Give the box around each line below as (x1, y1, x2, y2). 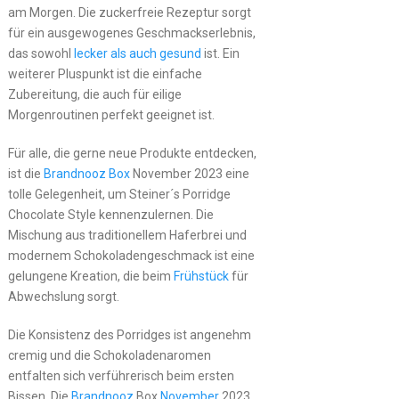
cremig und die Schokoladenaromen (7, 347, 211, 362)
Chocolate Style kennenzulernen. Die (7, 207, 214, 222)
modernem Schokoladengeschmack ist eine (7, 248, 255, 263)
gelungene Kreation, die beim (7, 268, 174, 283)
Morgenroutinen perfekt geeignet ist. (7, 107, 215, 122)
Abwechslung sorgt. (7, 289, 119, 304)
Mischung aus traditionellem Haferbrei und (7, 227, 247, 242)
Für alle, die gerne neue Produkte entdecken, (7, 145, 256, 160)
